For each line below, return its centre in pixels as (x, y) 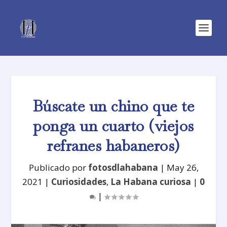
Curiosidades (79, 182)
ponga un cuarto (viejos (113, 126)
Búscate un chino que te (113, 106)
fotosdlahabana (123, 167)
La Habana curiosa (151, 182)
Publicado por (58, 167)
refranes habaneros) (113, 146)
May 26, (182, 167)
